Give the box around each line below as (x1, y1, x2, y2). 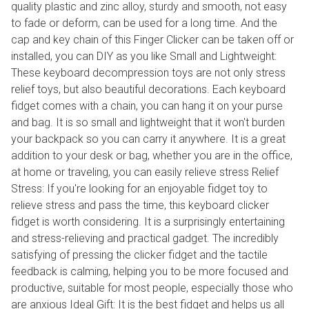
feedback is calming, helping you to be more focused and (11, 265, 288, 279)
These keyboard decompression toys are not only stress (11, 66, 286, 80)
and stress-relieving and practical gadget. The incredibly (11, 232, 279, 246)
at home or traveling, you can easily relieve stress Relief (11, 166, 279, 179)
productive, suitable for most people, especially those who (11, 281, 293, 295)
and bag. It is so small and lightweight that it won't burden (11, 116, 285, 130)
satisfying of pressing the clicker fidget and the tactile (11, 248, 268, 262)
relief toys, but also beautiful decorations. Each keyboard (11, 83, 286, 97)
